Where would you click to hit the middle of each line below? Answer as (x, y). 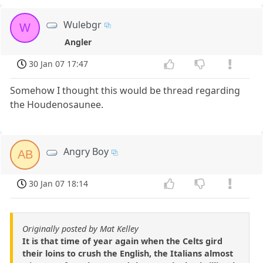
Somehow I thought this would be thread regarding (125, 91)
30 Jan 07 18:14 (59, 184)
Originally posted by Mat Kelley (80, 229)
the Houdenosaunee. (57, 105)
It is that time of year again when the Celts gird (122, 241)
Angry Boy (86, 152)
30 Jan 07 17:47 (59, 64)
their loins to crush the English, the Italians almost (128, 254)
